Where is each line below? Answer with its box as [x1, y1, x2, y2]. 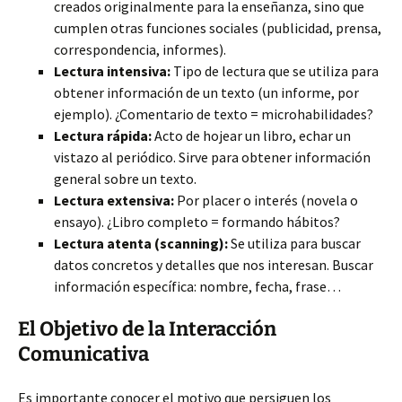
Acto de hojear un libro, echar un [152, 127, 351, 144]
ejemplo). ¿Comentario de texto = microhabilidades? [54, 105, 373, 123]
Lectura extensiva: [54, 191, 174, 209]
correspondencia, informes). [54, 40, 226, 58]
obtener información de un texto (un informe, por [54, 83, 359, 101]
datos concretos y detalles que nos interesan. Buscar [54, 256, 373, 274]
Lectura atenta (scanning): [54, 234, 228, 252]
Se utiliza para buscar [228, 234, 361, 252]
